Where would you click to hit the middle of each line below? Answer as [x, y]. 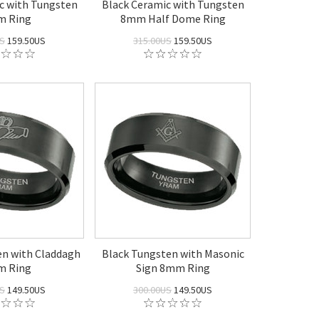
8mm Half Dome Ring [173, 19]
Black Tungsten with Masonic [173, 253]
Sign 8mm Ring [173, 268]
